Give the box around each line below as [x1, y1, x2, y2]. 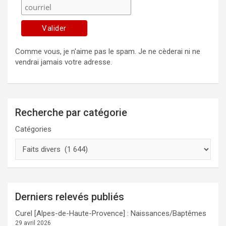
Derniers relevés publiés [15, 191, 124, 203]
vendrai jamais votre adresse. [15, 58, 112, 67]
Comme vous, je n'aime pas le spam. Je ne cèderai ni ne [15, 47, 200, 56]
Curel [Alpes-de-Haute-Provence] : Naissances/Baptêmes [15, 209, 206, 218]
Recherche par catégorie [15, 106, 127, 119]
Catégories [15, 125, 51, 134]
